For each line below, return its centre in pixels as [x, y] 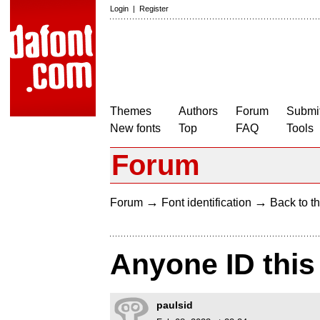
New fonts [135, 128]
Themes [131, 111]
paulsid [175, 305]
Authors [198, 111]
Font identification [206, 202]
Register [154, 9]
